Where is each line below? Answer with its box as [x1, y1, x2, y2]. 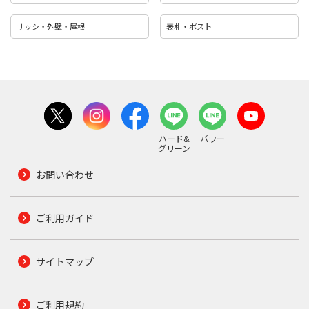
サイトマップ [35, 254, 94, 268]
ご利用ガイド [35, 210, 94, 225]
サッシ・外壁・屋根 [17, 20, 85, 32]
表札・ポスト [166, 20, 212, 32]
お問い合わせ [35, 167, 94, 181]
